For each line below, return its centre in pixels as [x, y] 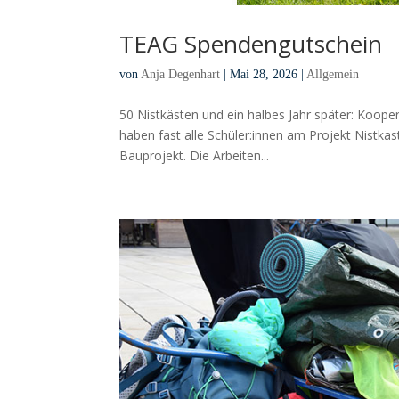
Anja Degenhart [181, 74]
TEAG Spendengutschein [251, 44]
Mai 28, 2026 [264, 74]
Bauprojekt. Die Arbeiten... [195, 155]
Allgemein [333, 74]
